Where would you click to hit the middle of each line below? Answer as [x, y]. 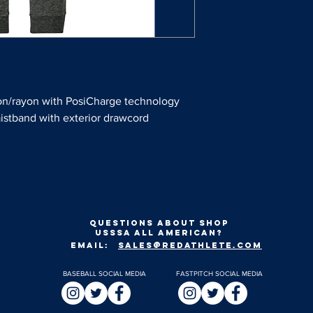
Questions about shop [159, 223]
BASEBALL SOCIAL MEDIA [104, 274]
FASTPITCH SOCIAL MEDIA [219, 274]
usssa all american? [159, 233]
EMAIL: [90, 246]
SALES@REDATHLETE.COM [190, 246]
